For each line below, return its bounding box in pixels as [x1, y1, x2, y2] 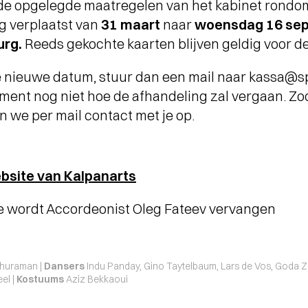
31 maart [101, 16, 160, 34]
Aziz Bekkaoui [64, 273, 128, 286]
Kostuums [16, 273, 64, 286]
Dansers [44, 260, 85, 273]
